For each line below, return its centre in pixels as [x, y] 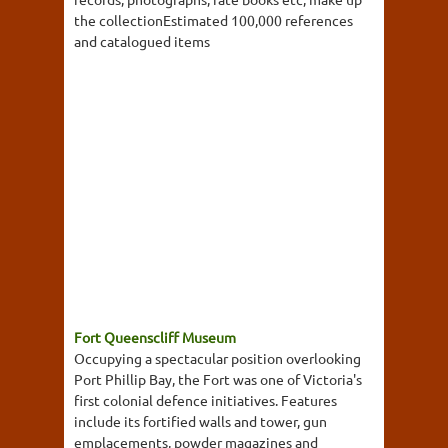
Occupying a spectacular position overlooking [217, 358]
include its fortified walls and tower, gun [200, 421]
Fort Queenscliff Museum [155, 337]
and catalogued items [142, 41]
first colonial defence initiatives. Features [205, 400]
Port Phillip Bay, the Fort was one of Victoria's [218, 379]
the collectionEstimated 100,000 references [213, 20]
